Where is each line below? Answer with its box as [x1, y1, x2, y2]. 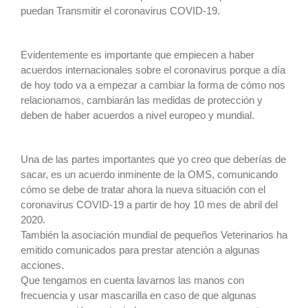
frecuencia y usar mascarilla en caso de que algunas [21, 289, 256, 301]
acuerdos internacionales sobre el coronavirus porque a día [21, 63, 285, 76]
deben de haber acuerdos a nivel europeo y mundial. [21, 109, 254, 121]
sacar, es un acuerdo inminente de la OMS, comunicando [21, 168, 278, 180]
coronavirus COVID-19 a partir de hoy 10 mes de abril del [21, 198, 278, 210]
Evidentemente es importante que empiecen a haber [21, 48, 254, 60]
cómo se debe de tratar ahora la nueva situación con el [21, 183, 265, 195]
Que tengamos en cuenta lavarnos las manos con [21, 274, 244, 286]
